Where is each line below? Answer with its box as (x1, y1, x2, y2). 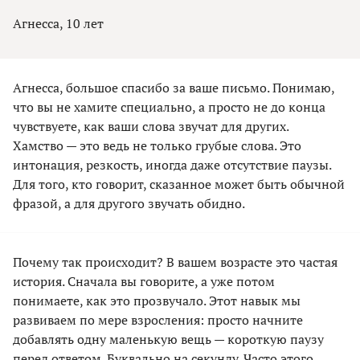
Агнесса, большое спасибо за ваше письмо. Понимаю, (13, 79, 334, 97)
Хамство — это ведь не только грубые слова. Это (13, 137, 301, 155)
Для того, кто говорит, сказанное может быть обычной (13, 175, 345, 194)
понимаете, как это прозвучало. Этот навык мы (13, 292, 301, 310)
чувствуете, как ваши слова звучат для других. (13, 117, 288, 136)
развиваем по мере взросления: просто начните (13, 311, 303, 329)
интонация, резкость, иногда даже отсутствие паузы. (13, 156, 331, 174)
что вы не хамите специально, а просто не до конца (13, 98, 325, 117)
